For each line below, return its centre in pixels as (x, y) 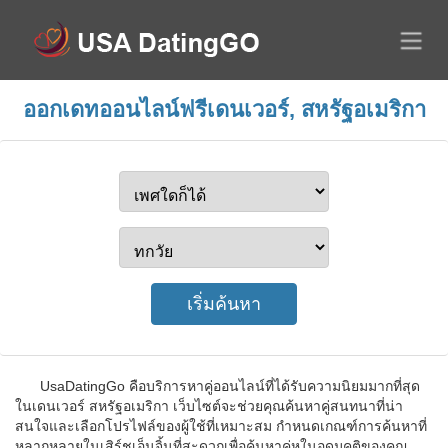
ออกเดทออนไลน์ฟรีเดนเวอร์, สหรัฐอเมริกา (224, 109)
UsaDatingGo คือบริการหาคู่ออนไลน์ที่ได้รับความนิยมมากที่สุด (230, 386)
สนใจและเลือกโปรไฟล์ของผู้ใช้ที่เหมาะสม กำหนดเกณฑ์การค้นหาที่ (221, 426)
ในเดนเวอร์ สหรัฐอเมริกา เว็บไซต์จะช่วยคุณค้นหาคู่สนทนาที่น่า (209, 406)
